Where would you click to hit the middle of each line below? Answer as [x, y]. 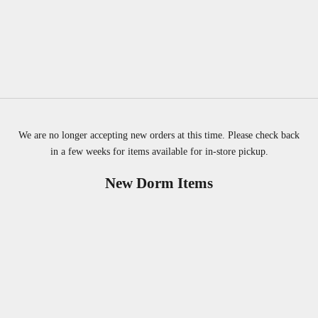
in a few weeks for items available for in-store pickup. [159, 152]
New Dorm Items [159, 183]
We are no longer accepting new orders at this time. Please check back [159, 136]
